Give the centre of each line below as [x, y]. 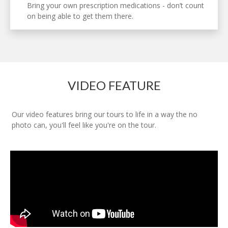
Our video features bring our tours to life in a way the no [105, 114]
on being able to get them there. [80, 16]
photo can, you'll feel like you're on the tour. [84, 125]
